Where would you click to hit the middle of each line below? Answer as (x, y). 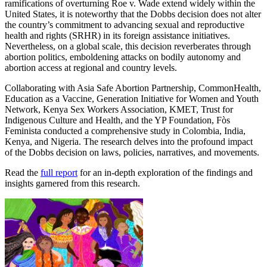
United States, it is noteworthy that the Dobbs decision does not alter (133, 14)
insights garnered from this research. (72, 184)
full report (59, 173)
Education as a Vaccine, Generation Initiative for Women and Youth (132, 99)
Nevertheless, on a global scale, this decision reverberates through (128, 46)
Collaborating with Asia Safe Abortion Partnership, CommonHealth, (133, 88)
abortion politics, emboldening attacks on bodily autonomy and (123, 57)
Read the (23, 173)
